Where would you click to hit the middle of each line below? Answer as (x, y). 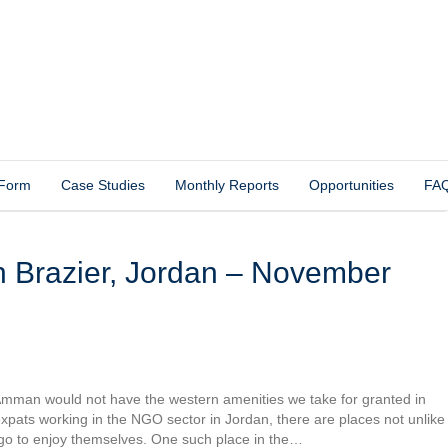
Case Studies (103, 185)
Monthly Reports (227, 185)
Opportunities (351, 185)
